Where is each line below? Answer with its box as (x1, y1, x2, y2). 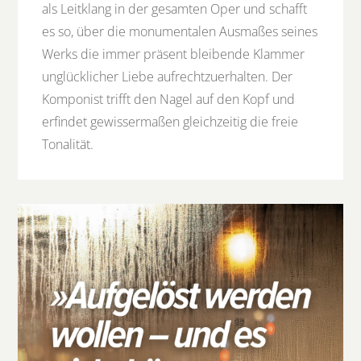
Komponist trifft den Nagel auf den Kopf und (42, 90, 296, 109)
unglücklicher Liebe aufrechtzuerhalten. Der (42, 68, 293, 86)
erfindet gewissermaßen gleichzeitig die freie (42, 113, 299, 131)
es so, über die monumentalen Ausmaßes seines (42, 23, 318, 41)
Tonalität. (42, 135, 94, 154)
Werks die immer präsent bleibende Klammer (42, 45, 305, 64)
